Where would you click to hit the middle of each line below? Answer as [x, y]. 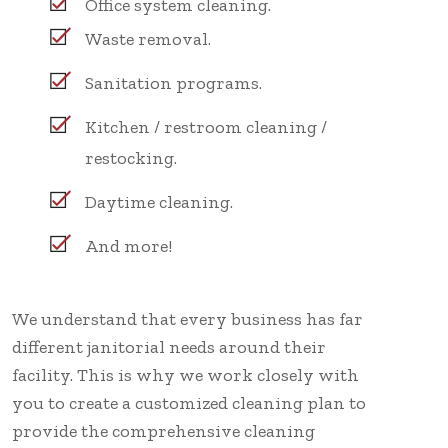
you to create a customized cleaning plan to [189, 402]
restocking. [131, 157]
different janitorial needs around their [169, 346]
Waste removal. [148, 38]
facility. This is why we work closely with [185, 374]
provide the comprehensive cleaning [163, 430]
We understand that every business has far [187, 318]
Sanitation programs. [173, 82]
